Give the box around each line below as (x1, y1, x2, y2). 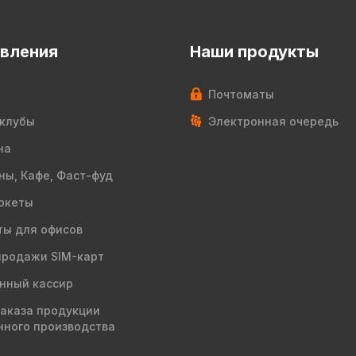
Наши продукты (190, 42, 319, 62)
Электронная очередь (208, 114, 339, 129)
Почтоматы (208, 87, 274, 102)
